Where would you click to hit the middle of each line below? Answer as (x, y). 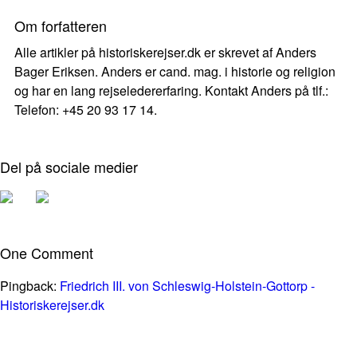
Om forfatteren (61, 25)
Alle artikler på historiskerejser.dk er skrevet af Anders (165, 52)
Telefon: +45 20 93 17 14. (86, 110)
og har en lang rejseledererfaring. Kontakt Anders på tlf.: (171, 90)
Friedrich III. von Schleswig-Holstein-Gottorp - (187, 286)
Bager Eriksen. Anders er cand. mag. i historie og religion (175, 71)
